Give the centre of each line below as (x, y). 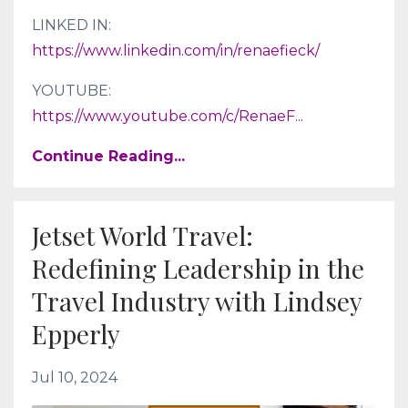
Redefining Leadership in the (198, 268)
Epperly (76, 333)
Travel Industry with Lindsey (197, 301)
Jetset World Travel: (143, 235)
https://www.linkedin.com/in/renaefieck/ (176, 50)
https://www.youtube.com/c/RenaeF (163, 116)
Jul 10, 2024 (75, 377)
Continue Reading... (108, 156)
